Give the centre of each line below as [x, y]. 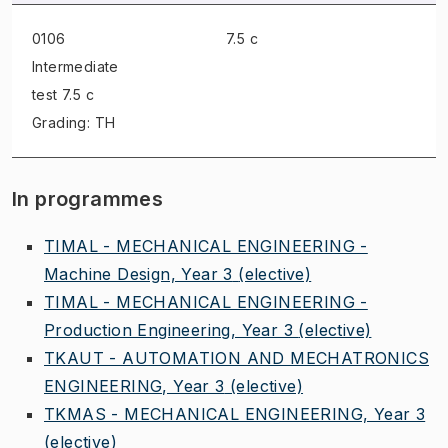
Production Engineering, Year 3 [168, 329]
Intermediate [75, 66]
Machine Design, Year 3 [138, 273]
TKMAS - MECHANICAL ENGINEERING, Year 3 [235, 413]
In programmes [88, 198]
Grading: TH [74, 122]
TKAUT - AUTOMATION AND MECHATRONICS [236, 357]
